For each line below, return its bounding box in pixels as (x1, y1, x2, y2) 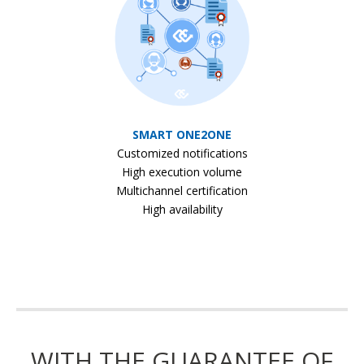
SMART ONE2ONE (132, 126, 232, 142)
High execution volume (122, 163, 242, 180)
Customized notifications (116, 145, 248, 161)
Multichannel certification (116, 182, 248, 198)
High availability (141, 201, 223, 217)
